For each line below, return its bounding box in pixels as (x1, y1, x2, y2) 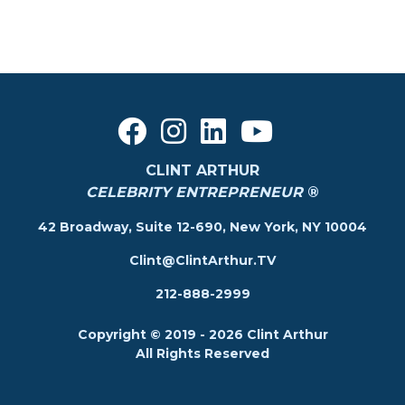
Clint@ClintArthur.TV (129, 252, 276, 269)
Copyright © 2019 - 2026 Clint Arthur (77, 326, 328, 344)
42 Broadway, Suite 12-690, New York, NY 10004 (38, 219, 367, 236)
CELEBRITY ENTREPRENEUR (86, 184, 307, 202)
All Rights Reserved (136, 345, 269, 363)
